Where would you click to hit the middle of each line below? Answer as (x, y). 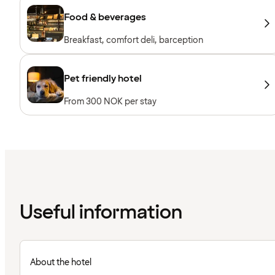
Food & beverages (105, 17)
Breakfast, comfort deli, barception (134, 41)
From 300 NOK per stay (110, 102)
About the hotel (61, 262)
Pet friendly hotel (103, 79)
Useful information (101, 212)
